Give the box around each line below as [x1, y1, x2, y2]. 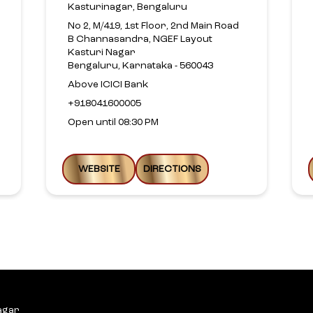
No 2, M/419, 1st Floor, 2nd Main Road [68, 20, 239, 31]
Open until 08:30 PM [68, 117, 159, 127]
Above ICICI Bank [68, 79, 148, 89]
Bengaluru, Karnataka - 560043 [68, 60, 213, 71]
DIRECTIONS [143, 163, 201, 174]
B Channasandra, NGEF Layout [68, 34, 212, 44]
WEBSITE [78, 163, 120, 174]
